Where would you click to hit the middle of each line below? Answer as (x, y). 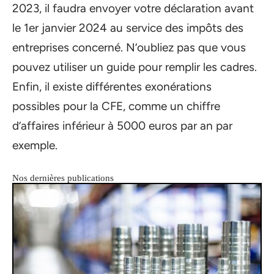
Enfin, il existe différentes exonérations (112, 87)
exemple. (35, 146)
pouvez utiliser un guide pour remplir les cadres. (135, 67)
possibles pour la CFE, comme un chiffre (116, 106)
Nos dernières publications (63, 178)
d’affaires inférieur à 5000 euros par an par (122, 126)
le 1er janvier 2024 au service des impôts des (128, 28)
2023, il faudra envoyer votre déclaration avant (133, 9)
